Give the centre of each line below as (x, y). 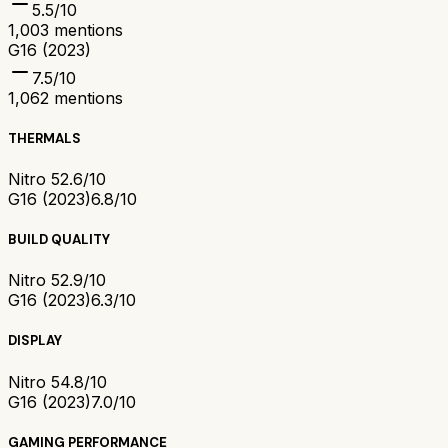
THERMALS (44, 138)
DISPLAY (35, 341)
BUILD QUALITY (59, 240)
